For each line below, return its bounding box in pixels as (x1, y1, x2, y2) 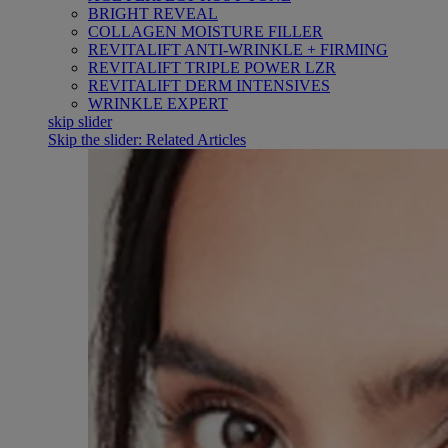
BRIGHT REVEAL (88, 5, 218, 22)
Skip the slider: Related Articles (48, 131, 246, 148)
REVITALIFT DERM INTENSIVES (88, 77, 330, 94)
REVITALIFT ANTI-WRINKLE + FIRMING (88, 41, 388, 58)
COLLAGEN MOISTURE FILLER (88, 23, 323, 40)
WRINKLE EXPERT (88, 95, 228, 112)
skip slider (48, 113, 112, 130)
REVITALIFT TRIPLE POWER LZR (88, 59, 336, 76)
